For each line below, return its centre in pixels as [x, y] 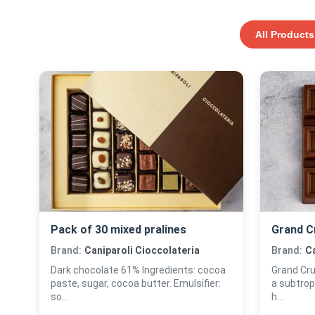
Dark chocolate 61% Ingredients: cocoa [138, 270]
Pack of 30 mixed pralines [118, 230]
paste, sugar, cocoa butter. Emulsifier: [136, 283]
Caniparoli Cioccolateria [142, 250]
